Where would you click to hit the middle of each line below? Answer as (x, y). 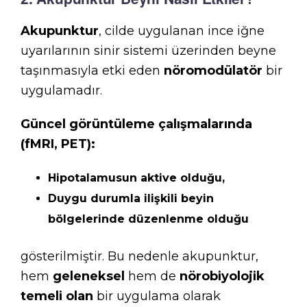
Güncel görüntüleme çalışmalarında (136, 124)
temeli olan (57, 296)
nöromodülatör (213, 71)
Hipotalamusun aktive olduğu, (136, 178)
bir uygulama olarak (157, 296)
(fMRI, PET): (58, 144)
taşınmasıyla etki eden (92, 71)
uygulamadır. (61, 90)
